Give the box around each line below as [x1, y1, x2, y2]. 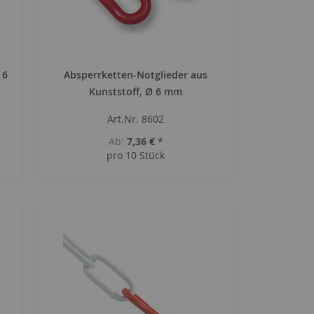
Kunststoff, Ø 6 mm [89, 85, 183, 98]
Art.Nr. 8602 [107, 112, 165, 125]
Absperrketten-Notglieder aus [64, 68, 208, 81]
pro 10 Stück [107, 149, 165, 162]
